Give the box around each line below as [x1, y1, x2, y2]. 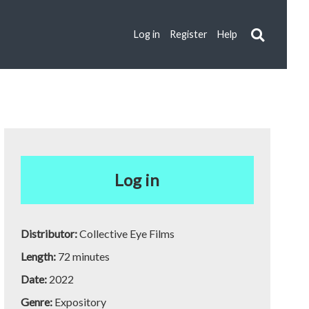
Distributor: [20, 227, 79, 240]
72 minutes [57, 250, 110, 263]
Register [170, 28, 208, 40]
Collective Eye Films [79, 227, 175, 240]
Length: [20, 250, 58, 263]
